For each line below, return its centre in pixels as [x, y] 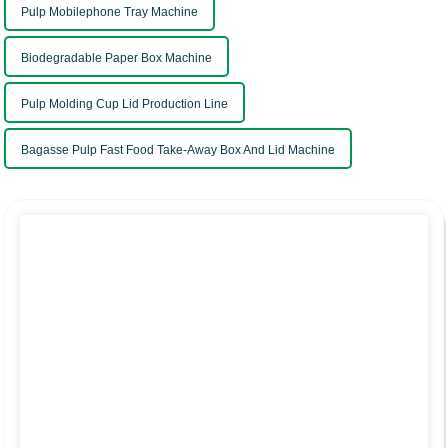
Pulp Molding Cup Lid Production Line [125, 104]
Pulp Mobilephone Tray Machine [110, 12]
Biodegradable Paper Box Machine [117, 58]
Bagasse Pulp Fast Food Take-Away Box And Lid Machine [178, 150]
